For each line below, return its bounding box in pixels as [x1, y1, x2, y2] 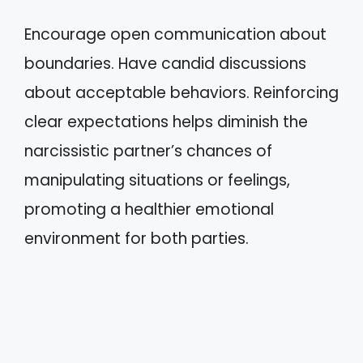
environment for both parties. [24, 228, 249, 250]
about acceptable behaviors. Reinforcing [24, 82, 339, 104]
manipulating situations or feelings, [24, 169, 290, 191]
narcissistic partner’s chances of [24, 140, 272, 162]
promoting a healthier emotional [24, 199, 274, 220]
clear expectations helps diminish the [24, 111, 308, 133]
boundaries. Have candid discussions [24, 53, 306, 75]
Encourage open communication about [24, 23, 327, 45]
